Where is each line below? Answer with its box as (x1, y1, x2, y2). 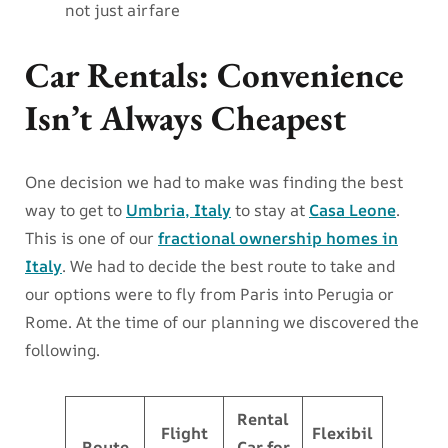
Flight (160, 422, 208, 445)
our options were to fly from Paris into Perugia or (25, 283, 394, 306)
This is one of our (25, 227, 158, 250)
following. (25, 339, 100, 362)
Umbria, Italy (126, 199, 231, 222)
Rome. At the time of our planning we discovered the (25, 311, 419, 334)
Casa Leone (309, 199, 396, 222)
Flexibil (312, 422, 373, 445)
